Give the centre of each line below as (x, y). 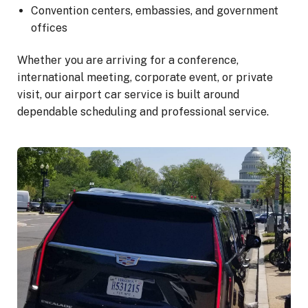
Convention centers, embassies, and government (155, 10)
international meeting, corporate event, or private (145, 78)
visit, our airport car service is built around (128, 95)
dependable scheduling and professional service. (143, 112)
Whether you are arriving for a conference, (128, 60)
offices (49, 27)
